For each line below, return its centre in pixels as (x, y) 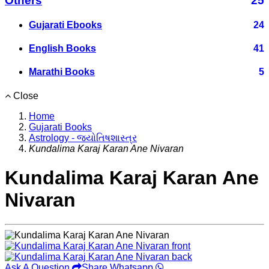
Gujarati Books (60, 127)
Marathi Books (62, 72)
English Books (62, 49)
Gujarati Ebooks (65, 25)
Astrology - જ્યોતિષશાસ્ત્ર (83, 138)
